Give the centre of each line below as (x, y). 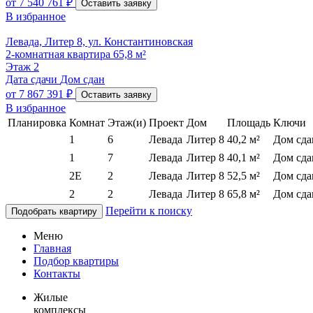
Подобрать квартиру (54, 212)
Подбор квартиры (76, 261)
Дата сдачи (31, 80)
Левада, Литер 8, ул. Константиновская (99, 42)
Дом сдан (82, 80)
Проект (166, 123)
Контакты (57, 274)
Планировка (37, 123)
